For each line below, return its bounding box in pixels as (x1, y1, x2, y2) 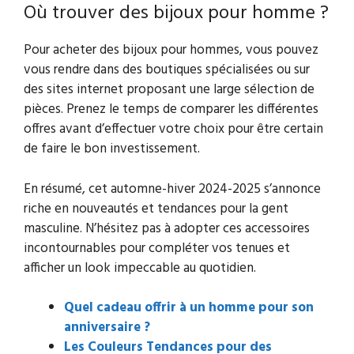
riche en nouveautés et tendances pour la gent (24, 198, 288, 220)
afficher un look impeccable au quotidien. (24, 257, 256, 279)
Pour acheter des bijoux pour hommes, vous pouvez (24, 40, 318, 62)
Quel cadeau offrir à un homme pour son (64, 297, 314, 319)
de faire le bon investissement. (24, 138, 200, 160)
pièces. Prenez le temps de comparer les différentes (24, 99, 318, 121)
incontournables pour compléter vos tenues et (24, 237, 290, 259)
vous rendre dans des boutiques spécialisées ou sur (24, 59, 310, 81)
